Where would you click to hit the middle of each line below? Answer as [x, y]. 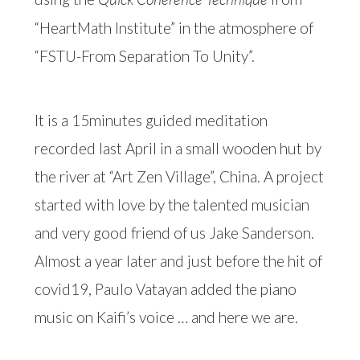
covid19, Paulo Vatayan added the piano [165, 289]
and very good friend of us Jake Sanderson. [174, 233]
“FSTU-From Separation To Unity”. [144, 55]
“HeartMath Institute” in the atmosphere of [174, 27]
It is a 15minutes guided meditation [151, 121]
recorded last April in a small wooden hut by [178, 149]
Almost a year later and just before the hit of [178, 261]
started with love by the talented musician [172, 205]
